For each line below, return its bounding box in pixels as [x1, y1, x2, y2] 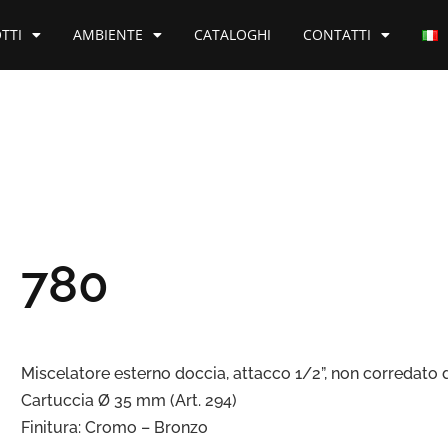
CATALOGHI [193, 25, 271, 44]
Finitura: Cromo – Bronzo [21, 418, 208, 437]
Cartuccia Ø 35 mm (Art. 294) [21, 391, 237, 410]
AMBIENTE [72, 25, 143, 44]
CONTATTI [302, 25, 371, 44]
